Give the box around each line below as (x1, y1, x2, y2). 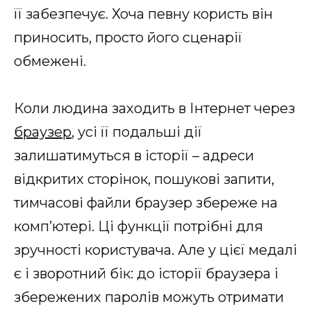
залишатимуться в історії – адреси (14, 146, 254, 164)
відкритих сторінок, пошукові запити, (14, 170, 274, 187)
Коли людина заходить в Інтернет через (14, 99, 295, 117)
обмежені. (14, 52, 86, 69)
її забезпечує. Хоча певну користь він (14, 5, 273, 22)
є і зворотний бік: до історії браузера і (14, 264, 278, 282)
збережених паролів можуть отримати (14, 288, 284, 305)
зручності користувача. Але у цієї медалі (14, 241, 297, 258)
